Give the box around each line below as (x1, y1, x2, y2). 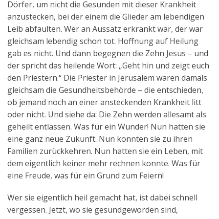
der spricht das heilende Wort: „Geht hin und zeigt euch (7, 60, 209, 71)
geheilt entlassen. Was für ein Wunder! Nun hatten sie (7, 121, 205, 132)
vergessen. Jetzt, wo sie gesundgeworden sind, (7, 204, 178, 216)
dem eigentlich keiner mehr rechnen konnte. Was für (7, 158, 200, 169)
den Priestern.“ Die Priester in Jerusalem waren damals (7, 72, 207, 84)
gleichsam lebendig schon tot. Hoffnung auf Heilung (7, 36, 198, 47)
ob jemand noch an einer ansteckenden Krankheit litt (7, 97, 201, 108)
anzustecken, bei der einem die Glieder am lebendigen (7, 11, 204, 22)
